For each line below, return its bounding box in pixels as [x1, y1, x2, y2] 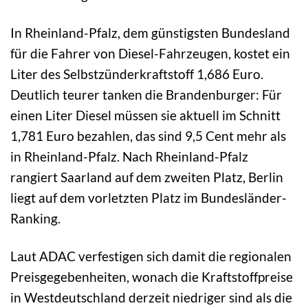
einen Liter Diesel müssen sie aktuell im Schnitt [10, 107, 280, 123]
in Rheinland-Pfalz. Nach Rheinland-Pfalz [10, 148, 248, 164]
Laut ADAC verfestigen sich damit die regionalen [10, 247, 291, 264]
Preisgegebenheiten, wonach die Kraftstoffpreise [10, 268, 293, 285]
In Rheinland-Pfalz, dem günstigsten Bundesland [10, 24, 290, 41]
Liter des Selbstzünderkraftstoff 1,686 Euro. [10, 65, 263, 82]
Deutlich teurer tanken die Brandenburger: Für [10, 86, 282, 102]
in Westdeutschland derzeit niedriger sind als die [10, 289, 292, 305]
